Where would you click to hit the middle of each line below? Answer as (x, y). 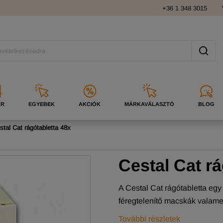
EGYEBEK (42, 104)
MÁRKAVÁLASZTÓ (149, 104)
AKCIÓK (90, 104)
